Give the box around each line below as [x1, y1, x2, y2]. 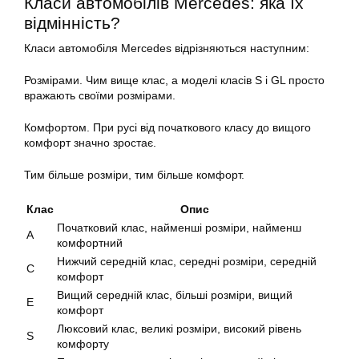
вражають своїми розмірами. [24, 89, 175, 103]
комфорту [57, 337, 109, 351]
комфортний [57, 236, 123, 250]
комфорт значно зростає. [24, 136, 156, 150]
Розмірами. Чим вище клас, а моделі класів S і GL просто [24, 74, 325, 87]
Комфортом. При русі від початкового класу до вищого [24, 121, 311, 135]
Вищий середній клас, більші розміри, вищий [57, 288, 292, 302]
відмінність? [24, 14, 120, 33]
